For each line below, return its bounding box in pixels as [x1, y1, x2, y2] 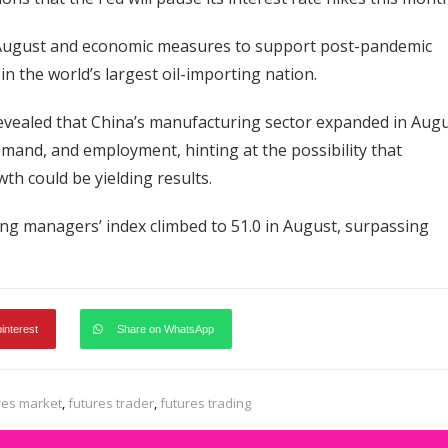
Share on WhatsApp [117, 323, 214, 335]
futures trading [160, 394, 251, 412]
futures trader [68, 394, 154, 412]
